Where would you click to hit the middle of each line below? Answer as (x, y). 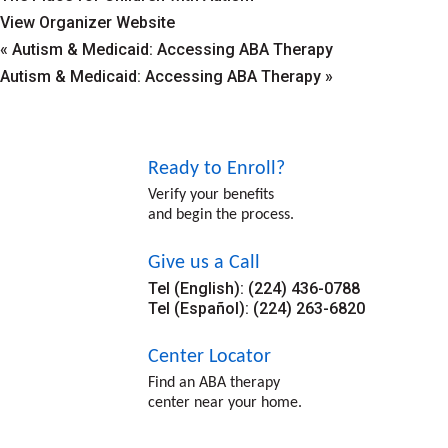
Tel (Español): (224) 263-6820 (256, 309)
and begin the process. (220, 215)
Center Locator (209, 357)
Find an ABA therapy (213, 383)
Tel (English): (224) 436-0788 (253, 289)
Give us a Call (203, 263)
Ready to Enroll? (216, 169)
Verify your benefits (210, 195)
